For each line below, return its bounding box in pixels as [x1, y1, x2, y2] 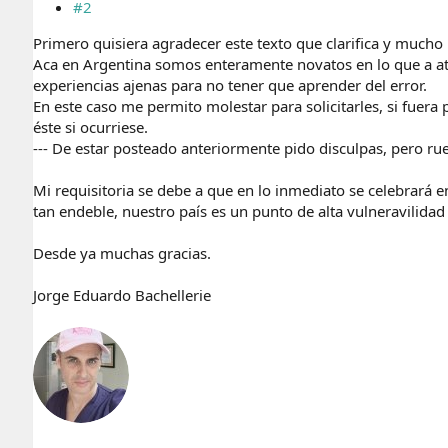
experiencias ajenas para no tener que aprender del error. [33, 75, 427, 95]
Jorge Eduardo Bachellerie [33, 285, 211, 305]
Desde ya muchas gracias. [33, 243, 211, 263]
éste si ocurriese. [33, 117, 148, 137]
